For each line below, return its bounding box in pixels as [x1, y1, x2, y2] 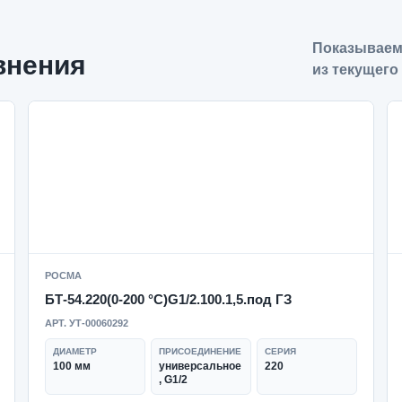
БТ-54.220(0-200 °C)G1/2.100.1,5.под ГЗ [44, 292, 292, 307]
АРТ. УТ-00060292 [44, 318, 128, 328]
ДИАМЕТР [52, 346, 97, 356]
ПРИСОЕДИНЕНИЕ [158, 346, 241, 356]
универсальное [158, 360, 241, 372]
